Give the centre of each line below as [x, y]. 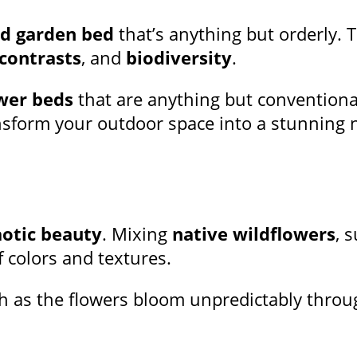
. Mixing [137, 234]
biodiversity [179, 58]
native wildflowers [254, 234]
